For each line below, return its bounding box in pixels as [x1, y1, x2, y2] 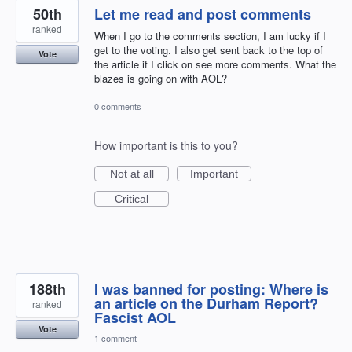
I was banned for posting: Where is [94, 278, 328, 299]
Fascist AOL [94, 306, 176, 328]
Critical [115, 192, 148, 205]
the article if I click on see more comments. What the [94, 57, 336, 72]
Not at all [109, 167, 154, 180]
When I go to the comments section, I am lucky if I [94, 28, 326, 44]
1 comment [94, 331, 137, 344]
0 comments [94, 99, 141, 112]
